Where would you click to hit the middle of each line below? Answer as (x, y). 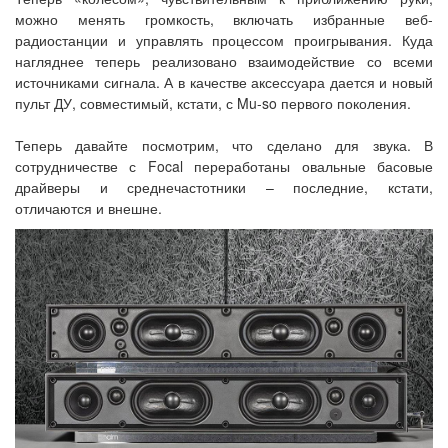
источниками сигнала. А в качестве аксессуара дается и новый (224, 82)
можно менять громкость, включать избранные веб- (224, 19)
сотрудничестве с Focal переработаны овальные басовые (224, 166)
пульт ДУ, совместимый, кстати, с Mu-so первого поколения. (213, 103)
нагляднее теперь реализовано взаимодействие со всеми (224, 61)
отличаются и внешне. (88, 208)
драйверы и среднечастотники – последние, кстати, (224, 187)
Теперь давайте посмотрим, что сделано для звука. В (224, 145)
